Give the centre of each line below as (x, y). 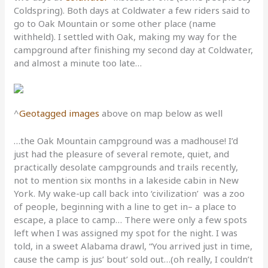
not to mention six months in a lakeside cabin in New (127, 180)
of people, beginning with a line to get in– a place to (125, 207)
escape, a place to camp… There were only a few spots (131, 220)
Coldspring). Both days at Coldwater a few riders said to (132, 10)
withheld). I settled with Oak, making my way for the (126, 37)
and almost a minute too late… (78, 63)
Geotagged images (60, 113)
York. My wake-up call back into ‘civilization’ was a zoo (130, 194)
